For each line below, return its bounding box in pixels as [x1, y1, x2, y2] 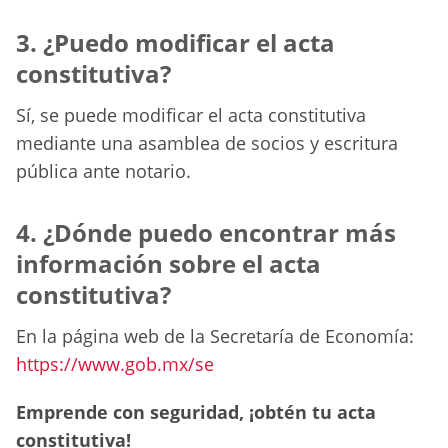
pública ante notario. [16, 159, 191, 184]
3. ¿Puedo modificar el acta [16, 26, 335, 60]
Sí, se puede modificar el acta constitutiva [16, 103, 366, 128]
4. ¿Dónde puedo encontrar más [16, 216, 396, 250]
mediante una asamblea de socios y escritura [16, 131, 398, 156]
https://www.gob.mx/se [16, 352, 214, 377]
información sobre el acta [16, 247, 321, 281]
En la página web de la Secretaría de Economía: [16, 324, 414, 349]
